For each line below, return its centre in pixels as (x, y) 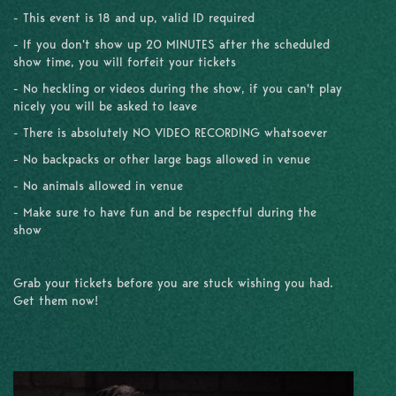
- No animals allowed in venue (98, 186)
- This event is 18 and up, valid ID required (134, 18)
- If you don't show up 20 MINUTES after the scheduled (171, 45)
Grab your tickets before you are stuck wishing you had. (173, 283)
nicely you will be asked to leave (107, 107)
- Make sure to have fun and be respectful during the (165, 213)
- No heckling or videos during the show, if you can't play (178, 89)
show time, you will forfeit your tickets (125, 62)
